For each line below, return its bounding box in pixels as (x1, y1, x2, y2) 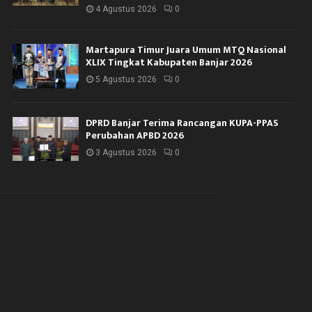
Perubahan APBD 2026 (86, 127, 185, 143)
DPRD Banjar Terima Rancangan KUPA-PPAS (86, 114, 279, 131)
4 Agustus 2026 (95, 4, 157, 15)
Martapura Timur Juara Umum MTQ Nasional (86, 42, 287, 58)
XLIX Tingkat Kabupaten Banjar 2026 (86, 54, 253, 71)
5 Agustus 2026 (95, 75, 157, 85)
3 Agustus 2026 (95, 147, 157, 157)
